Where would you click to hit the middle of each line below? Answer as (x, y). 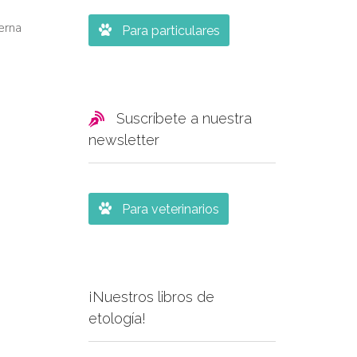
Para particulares (171, 31)
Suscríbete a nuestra (182, 118)
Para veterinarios (170, 209)
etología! (117, 318)
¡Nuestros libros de (151, 297)
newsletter (124, 140)
